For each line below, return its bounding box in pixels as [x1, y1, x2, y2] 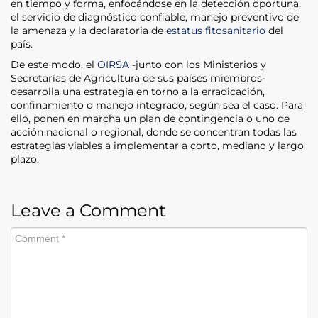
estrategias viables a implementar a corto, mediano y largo [11, 138, 304, 152]
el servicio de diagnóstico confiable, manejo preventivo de [11, 10, 299, 23]
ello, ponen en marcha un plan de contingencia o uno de [11, 111, 290, 125]
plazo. [11, 152, 39, 165]
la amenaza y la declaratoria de [11, 23, 166, 37]
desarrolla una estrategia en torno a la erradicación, [11, 84, 265, 98]
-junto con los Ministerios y [129, 57, 266, 71]
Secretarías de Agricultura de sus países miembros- [11, 71, 265, 84]
